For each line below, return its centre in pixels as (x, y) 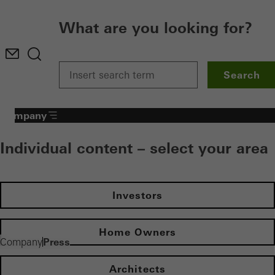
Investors (137, 195)
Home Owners (137, 232)
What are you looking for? (156, 28)
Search (242, 75)
